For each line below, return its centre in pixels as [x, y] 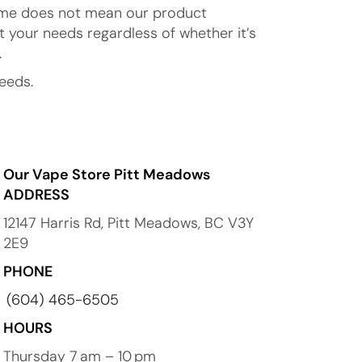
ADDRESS [37, 194]
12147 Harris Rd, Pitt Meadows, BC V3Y [129, 223]
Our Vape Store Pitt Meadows [107, 174]
